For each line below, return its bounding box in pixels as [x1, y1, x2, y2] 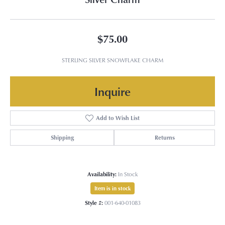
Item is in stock [94, 184, 131, 192]
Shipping [50, 133, 74, 142]
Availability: [87, 169, 117, 178]
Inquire [94, 82, 131, 99]
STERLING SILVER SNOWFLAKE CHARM [61, 55, 164, 64]
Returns [154, 133, 175, 142]
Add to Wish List [95, 113, 140, 122]
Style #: [84, 198, 103, 206]
